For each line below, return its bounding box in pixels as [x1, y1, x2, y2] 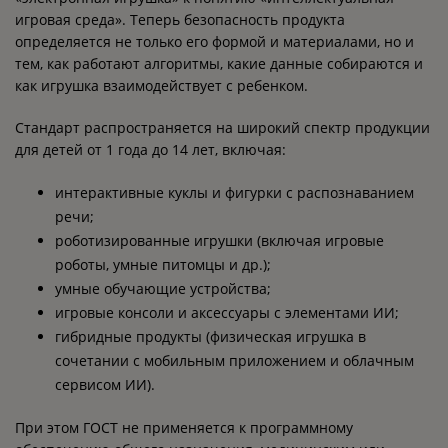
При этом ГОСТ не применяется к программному [15, 418, 353, 437]
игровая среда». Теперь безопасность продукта [15, 10, 345, 29]
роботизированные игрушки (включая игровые [55, 231, 384, 250]
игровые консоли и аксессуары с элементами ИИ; [55, 303, 399, 322]
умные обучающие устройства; [55, 279, 271, 298]
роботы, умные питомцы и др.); [55, 255, 271, 274]
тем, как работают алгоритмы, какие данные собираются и [15, 54, 423, 73]
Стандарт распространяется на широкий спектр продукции [15, 118, 430, 137]
